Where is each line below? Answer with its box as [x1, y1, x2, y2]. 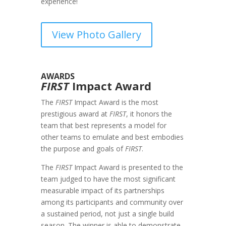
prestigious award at [40, 109, 109, 119]
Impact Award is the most [72, 97, 158, 107]
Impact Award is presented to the [72, 162, 183, 173]
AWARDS [40, 71, 75, 82]
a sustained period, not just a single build [40, 209, 174, 219]
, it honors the [126, 109, 172, 119]
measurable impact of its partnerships [40, 186, 164, 196]
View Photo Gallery [51, 28, 141, 42]
